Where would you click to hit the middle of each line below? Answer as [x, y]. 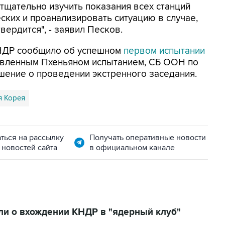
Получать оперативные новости [147, 138]
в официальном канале [132, 148]
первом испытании [164, 51]
